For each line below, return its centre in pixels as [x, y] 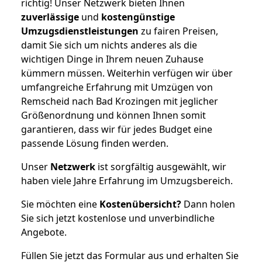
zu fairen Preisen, [178, 31]
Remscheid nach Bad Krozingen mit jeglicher [120, 101]
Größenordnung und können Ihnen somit [113, 115]
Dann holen [208, 204]
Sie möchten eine [60, 204]
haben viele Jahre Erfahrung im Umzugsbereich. [127, 180]
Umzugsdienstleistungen [80, 31]
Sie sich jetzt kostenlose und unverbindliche [118, 218]
